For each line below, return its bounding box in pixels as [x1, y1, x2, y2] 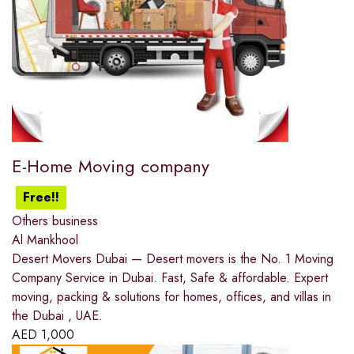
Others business [12, 212, 98, 231]
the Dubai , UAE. [12, 307, 103, 326]
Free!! [23, 188, 59, 207]
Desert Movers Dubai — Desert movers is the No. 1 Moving [12, 250, 333, 269]
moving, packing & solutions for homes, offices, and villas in [12, 288, 331, 307]
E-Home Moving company [12, 153, 209, 179]
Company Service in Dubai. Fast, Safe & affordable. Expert [12, 269, 328, 288]
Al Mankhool [12, 231, 78, 250]
